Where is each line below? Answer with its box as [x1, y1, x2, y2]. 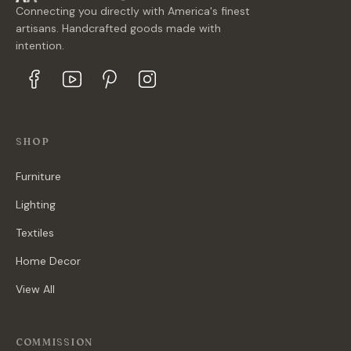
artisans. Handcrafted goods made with [16, 21, 221, 35]
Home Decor [16, 254, 81, 268]
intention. [16, 38, 64, 52]
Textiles [16, 226, 54, 240]
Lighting [16, 197, 56, 212]
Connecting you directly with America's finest [16, 4, 250, 18]
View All [16, 282, 55, 296]
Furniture [16, 169, 61, 183]
